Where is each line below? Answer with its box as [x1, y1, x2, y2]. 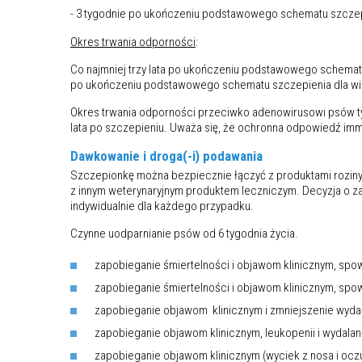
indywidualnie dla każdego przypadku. [70, 198, 254, 213]
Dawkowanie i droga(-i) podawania [70, 148, 263, 165]
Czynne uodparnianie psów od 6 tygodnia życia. [70, 225, 298, 241]
